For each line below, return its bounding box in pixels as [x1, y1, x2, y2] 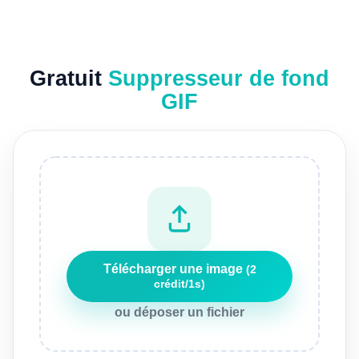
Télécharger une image [103, 261, 246, 276]
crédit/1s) [154, 276, 205, 290]
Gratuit [30, 67, 108, 91]
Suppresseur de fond [108, 67, 329, 91]
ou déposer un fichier [115, 305, 244, 319]
